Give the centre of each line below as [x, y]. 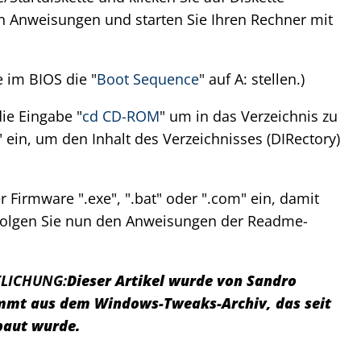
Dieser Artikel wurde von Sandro [182, 280]
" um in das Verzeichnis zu [249, 116]
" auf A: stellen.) [252, 79]
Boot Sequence [148, 79]
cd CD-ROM [121, 116]
